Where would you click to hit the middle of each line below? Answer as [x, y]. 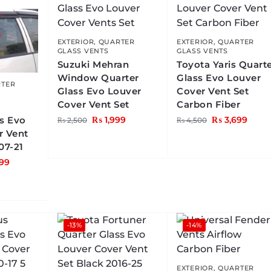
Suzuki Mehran [93, 65]
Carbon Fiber [209, 105]
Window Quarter [98, 78]
